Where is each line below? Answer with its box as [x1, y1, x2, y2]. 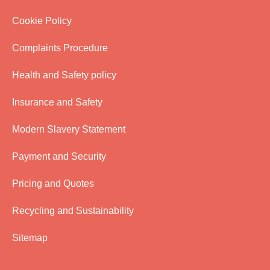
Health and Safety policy [12, 70, 116, 81]
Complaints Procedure [12, 43, 108, 54]
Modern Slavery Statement [12, 124, 125, 135]
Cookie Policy [12, 16, 72, 27]
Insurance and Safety [12, 97, 102, 108]
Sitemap [12, 233, 48, 243]
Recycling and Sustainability [12, 206, 134, 216]
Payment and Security [12, 151, 106, 162]
